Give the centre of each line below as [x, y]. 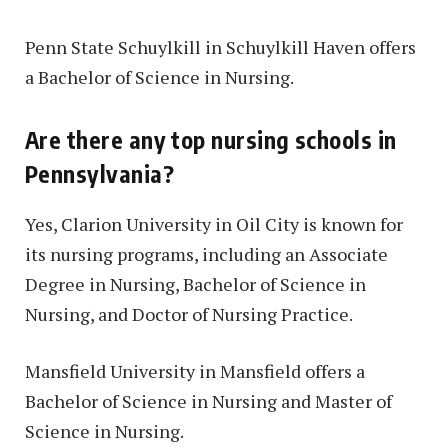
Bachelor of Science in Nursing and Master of [208, 401]
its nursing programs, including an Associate [206, 253]
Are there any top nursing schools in [211, 140]
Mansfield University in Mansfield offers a [195, 371]
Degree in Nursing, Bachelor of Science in [195, 283]
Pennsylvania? [100, 174]
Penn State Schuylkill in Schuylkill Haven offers [220, 47]
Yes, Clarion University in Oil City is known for [214, 223]
